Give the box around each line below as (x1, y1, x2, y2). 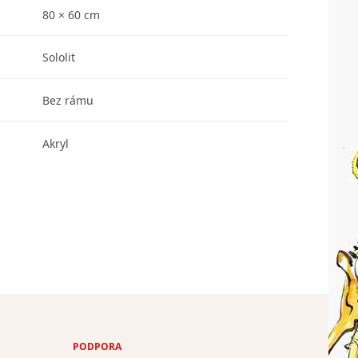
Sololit (42, 49, 75, 65)
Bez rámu (42, 92, 94, 108)
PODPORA (73, 340, 121, 353)
